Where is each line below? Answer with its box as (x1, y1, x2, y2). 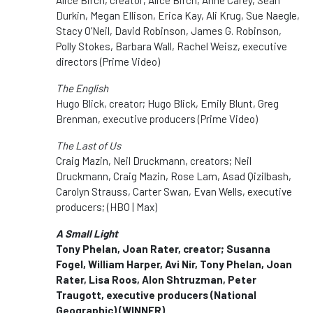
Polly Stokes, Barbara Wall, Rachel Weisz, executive (56, 39, 287, 52)
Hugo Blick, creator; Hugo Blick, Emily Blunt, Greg (56, 96, 279, 110)
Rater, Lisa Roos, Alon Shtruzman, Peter (56, 272, 256, 286)
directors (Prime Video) (56, 54, 160, 68)
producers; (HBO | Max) (56, 200, 157, 213)
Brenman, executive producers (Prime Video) (56, 112, 258, 125)
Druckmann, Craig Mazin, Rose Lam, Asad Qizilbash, (56, 169, 291, 182)
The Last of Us (56, 138, 121, 152)
